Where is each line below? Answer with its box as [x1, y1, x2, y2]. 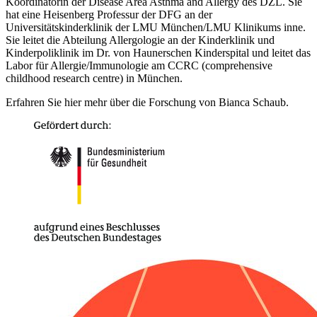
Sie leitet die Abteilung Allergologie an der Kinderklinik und [6, 33, 275, 46]
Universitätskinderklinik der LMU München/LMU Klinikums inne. [6, 21, 306, 33]
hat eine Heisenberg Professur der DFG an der [6, 8, 212, 21]
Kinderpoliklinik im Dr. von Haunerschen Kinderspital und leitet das [6, 46, 311, 59]
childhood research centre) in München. [6, 71, 183, 84]
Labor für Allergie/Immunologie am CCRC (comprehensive [6, 59, 272, 71]
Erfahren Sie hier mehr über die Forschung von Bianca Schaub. [6, 96, 289, 108]
